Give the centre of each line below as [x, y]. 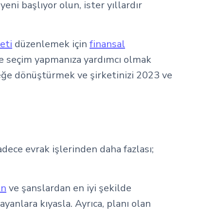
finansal [107, 44]
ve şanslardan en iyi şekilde [69, 188]
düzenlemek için [51, 44]
